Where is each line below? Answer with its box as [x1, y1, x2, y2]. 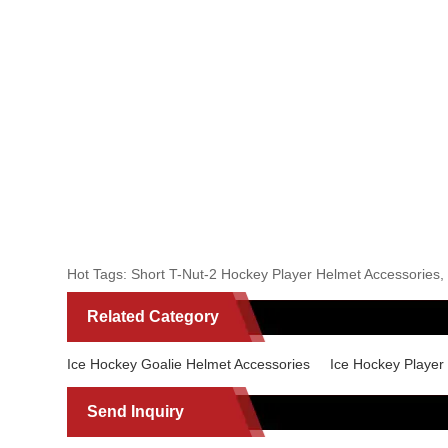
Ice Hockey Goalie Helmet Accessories [67, 355, 311, 372]
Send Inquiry [87, 402, 185, 420]
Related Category [87, 307, 220, 325]
